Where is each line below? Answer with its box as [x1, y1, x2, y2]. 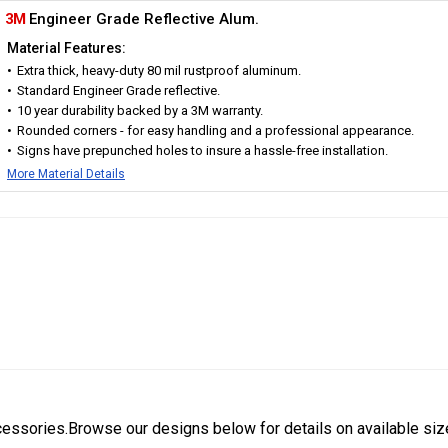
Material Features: [7, 40, 126, 56]
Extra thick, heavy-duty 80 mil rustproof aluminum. [17, 63, 301, 78]
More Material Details [7, 167, 125, 181]
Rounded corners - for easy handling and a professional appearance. [17, 123, 414, 138]
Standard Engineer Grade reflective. [17, 83, 220, 98]
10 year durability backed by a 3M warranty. [17, 103, 263, 118]
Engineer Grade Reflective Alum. [25, 10, 259, 28]
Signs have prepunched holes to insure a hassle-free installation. [17, 143, 388, 158]
